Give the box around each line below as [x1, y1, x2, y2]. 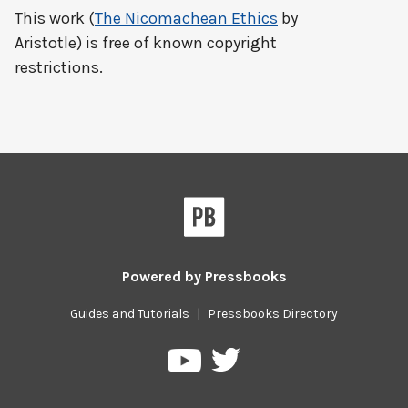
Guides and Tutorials [70, 306, 189, 321]
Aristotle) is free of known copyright [15, 33, 277, 53]
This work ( [15, 8, 95, 28]
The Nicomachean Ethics [95, 8, 278, 28]
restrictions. [15, 57, 103, 77]
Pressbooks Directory [208, 306, 338, 321]
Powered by [121, 268, 205, 285]
